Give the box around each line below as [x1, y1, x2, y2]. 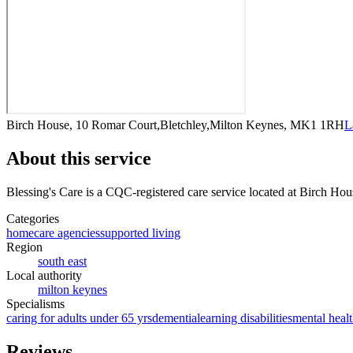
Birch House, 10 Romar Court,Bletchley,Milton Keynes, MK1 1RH [6, 117, 344, 132]
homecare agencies [6, 225, 100, 240]
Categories [6, 211, 59, 225]
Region [6, 240, 43, 254]
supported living [100, 225, 180, 240]
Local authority [6, 268, 82, 282]
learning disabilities [197, 310, 292, 325]
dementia [152, 310, 197, 325]
